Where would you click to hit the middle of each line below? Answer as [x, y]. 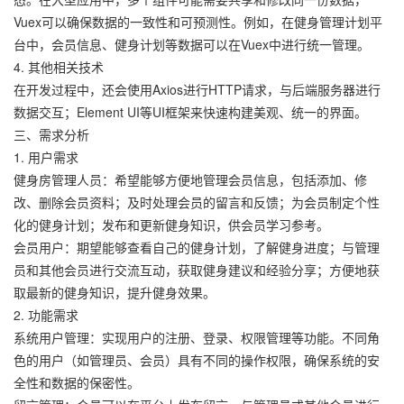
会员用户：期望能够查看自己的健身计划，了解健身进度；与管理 [197, 247]
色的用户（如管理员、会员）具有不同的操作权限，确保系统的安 [197, 360]
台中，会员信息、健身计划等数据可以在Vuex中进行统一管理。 [192, 44]
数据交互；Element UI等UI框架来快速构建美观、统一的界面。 [190, 112]
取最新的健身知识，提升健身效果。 [115, 292]
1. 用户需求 [46, 157]
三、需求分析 [51, 134]
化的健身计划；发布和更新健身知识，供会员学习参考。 [171, 225]
